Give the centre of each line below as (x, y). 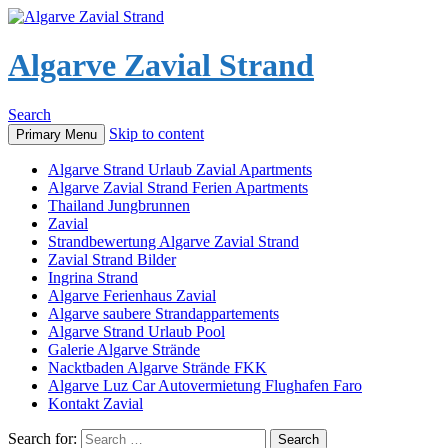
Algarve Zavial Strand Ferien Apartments (178, 187)
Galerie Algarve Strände (124, 349)
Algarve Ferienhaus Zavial (132, 295)
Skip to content (156, 133)
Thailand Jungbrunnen (119, 205)
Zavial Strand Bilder (112, 259)
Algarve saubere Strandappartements (163, 313)
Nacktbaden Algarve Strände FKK (157, 367)
